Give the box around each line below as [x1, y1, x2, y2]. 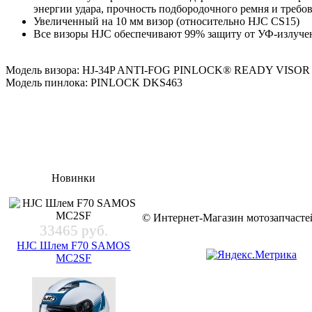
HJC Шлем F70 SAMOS [17, 240, 131, 252]
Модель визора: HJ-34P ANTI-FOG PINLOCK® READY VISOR [6, 64, 310, 77]
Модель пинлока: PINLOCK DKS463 [6, 77, 182, 89]
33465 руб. [39, 222, 108, 240]
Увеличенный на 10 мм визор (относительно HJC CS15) [33, 15, 299, 28]
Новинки [52, 172, 96, 185]
